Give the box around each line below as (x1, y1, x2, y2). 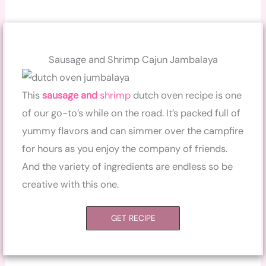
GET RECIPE (111, 213, 156, 224)
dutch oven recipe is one (131, 89, 242, 102)
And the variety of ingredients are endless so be (22, 160, 233, 173)
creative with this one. (22, 178, 119, 191)
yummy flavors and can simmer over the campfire (22, 125, 244, 138)
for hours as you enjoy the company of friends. (22, 142, 228, 156)
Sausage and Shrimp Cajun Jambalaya (48, 53, 218, 66)
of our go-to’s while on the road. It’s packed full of (22, 107, 241, 120)
